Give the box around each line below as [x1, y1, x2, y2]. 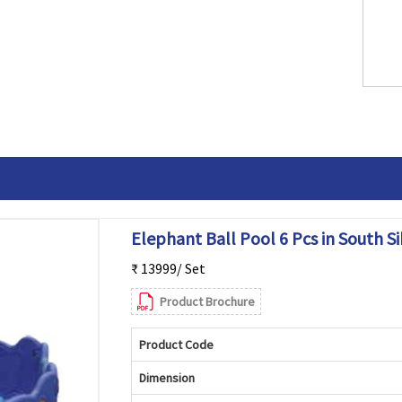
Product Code [138, 336, 214, 353]
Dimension [138, 370, 195, 386]
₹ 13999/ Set [130, 259, 205, 277]
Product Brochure [159, 293, 255, 310]
